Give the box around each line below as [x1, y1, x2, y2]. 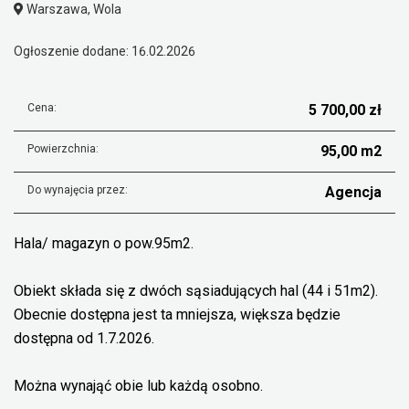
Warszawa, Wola [24, 2, 121, 16]
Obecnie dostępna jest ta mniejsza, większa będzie [14, 306, 341, 323]
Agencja [325, 184, 382, 201]
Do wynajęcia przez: [27, 184, 128, 196]
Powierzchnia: [27, 142, 99, 155]
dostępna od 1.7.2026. [14, 330, 154, 347]
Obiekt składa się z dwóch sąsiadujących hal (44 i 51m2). [14, 282, 378, 299]
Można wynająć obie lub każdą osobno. [14, 377, 263, 394]
